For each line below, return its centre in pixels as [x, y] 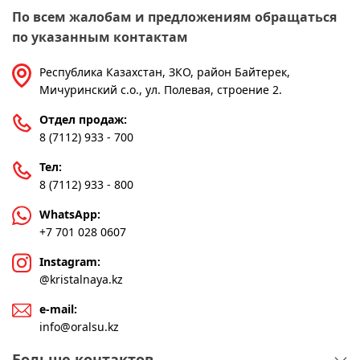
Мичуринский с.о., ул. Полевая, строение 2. [161, 90]
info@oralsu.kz [79, 327]
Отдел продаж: [83, 119]
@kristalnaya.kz [81, 279]
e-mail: [58, 309]
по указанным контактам [100, 37]
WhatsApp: [70, 214]
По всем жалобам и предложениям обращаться [174, 17]
